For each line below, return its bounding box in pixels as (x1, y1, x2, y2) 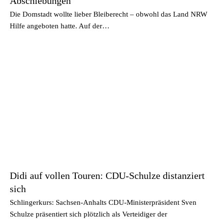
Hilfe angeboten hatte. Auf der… (10, 22, 109, 30)
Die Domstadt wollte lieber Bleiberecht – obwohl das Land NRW (10, 10, 207, 18)
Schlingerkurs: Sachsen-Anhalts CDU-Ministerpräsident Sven (10, 198, 197, 206)
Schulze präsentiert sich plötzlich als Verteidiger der (10, 210, 167, 218)
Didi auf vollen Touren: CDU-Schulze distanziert (10, 170, 205, 181)
